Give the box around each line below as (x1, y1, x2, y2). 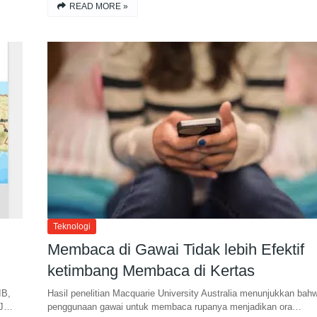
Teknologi (52, 221, 91, 231)
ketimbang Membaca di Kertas (47, 262, 255, 279)
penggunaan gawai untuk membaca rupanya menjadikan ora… (47, 301, 301, 312)
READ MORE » (69, 1, 128, 11)
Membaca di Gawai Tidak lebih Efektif (47, 241, 304, 258)
